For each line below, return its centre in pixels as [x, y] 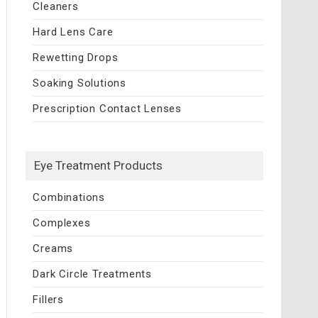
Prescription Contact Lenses [108, 108]
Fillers [49, 299]
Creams [53, 248]
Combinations [69, 197]
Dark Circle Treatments [93, 274]
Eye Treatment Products [99, 165]
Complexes [62, 223]
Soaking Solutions [80, 83]
